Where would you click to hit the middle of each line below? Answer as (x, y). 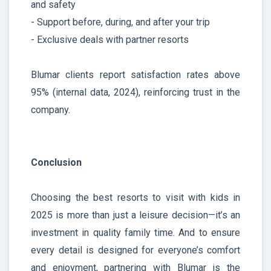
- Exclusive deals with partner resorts (110, 39)
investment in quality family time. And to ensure (135, 232)
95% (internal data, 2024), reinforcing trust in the (135, 92)
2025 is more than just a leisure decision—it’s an (135, 215)
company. (51, 109)
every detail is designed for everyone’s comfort (135, 250)
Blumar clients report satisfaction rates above (135, 74)
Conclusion (56, 162)
